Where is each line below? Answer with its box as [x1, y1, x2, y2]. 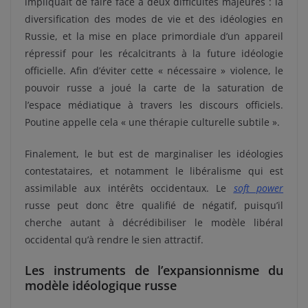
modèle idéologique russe [25, 277, 177, 294]
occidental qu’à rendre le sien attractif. [25, 233, 203, 247]
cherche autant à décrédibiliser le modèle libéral [25, 216, 283, 230]
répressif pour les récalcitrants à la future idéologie [25, 47, 283, 60]
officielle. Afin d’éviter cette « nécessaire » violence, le [25, 64, 283, 78]
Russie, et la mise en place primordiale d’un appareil [25, 30, 283, 43]
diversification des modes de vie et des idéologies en [25, 12, 283, 26]
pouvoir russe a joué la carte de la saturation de [25, 81, 283, 95]
